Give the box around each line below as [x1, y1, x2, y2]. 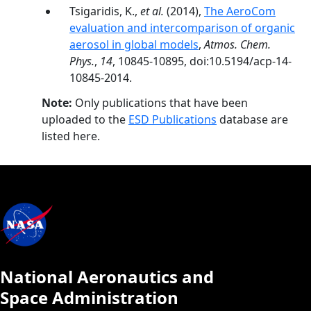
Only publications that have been [72, 95, 248, 110]
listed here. [42, 128, 100, 144]
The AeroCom [204, 3, 276, 19]
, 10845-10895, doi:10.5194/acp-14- [112, 53, 292, 69]
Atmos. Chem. [204, 37, 271, 52]
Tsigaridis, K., [69, 3, 140, 19]
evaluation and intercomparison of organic [69, 20, 295, 35]
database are [217, 112, 288, 127]
